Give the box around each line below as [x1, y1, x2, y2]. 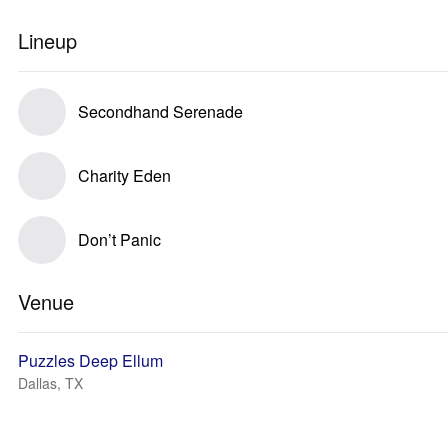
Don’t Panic [78, 228, 161, 251]
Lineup [18, 26, 77, 55]
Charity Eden [78, 164, 171, 187]
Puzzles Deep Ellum [18, 349, 163, 372]
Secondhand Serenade [78, 100, 243, 123]
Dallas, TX [18, 373, 83, 393]
